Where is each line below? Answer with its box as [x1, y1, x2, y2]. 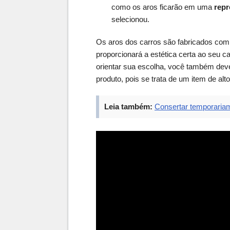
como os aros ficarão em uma [111, 3, 214, 12]
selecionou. [111, 15, 149, 24]
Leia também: [104, 102, 152, 111]
